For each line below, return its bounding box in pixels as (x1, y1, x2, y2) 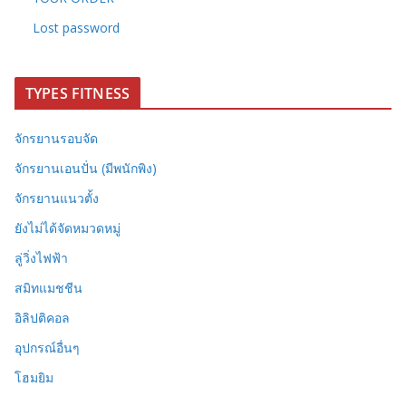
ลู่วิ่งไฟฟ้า (14, 249, 68, 267)
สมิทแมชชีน (14, 279, 82, 297)
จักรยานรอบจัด (14, 130, 98, 148)
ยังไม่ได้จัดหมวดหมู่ (14, 219, 121, 237)
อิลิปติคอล (14, 309, 70, 327)
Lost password (33, 19, 120, 37)
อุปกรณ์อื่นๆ (14, 339, 80, 357)
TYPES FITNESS (25, 83, 130, 104)
